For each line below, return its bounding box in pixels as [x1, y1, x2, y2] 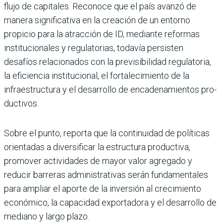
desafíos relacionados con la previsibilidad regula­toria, [4, 56, 211, 67]
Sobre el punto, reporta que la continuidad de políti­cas [4, 127, 210, 138]
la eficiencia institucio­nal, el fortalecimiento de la [4, 70, 189, 81]
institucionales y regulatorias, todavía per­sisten [4, 42, 183, 53]
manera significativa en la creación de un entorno [4, 14, 190, 25]
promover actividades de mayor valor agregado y [4, 155, 192, 166]
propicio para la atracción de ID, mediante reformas [4, 28, 200, 39]
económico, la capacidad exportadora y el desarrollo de [4, 197, 217, 208]
